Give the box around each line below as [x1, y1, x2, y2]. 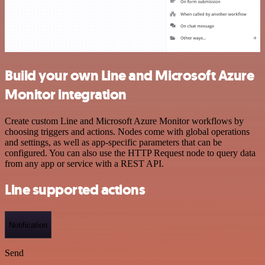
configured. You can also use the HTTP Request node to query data [5, 147, 256, 158]
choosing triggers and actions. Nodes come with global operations [5, 126, 250, 137]
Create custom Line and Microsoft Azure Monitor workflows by [5, 115, 244, 126]
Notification [9, 220, 47, 230]
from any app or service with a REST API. [5, 158, 164, 169]
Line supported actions [5, 180, 146, 200]
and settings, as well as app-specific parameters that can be [5, 137, 222, 147]
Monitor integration [5, 85, 127, 104]
